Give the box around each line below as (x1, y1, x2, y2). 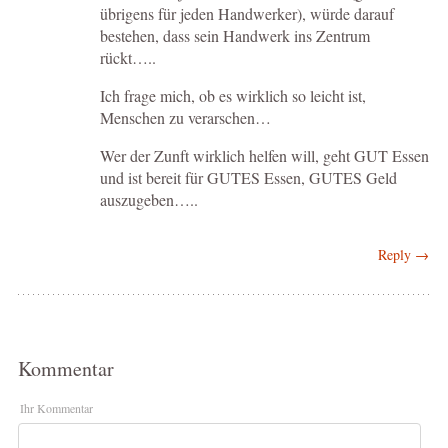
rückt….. (99, 46, 156, 68)
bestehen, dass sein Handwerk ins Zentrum (99, 24, 370, 46)
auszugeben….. (99, 188, 198, 210)
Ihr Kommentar (19, 399, 93, 416)
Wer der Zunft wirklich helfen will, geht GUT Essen (99, 144, 429, 166)
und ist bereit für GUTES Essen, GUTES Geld (99, 166, 397, 188)
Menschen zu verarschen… (99, 106, 271, 128)
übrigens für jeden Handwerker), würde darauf (99, 2, 394, 24)
